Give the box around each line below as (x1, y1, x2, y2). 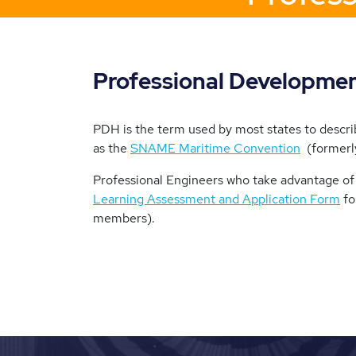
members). (93, 210, 155, 226)
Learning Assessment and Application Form (93, 191, 340, 207)
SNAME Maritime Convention (130, 140, 300, 157)
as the (93, 140, 130, 157)
